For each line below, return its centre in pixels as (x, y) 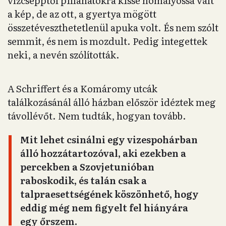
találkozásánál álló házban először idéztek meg (112, 102)
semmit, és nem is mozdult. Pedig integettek (107, 41)
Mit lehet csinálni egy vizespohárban (109, 139)
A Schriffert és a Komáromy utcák (82, 89)
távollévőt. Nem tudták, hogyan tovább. (97, 116)
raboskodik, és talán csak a (83, 180)
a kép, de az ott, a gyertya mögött (82, 14)
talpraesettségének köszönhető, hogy (109, 194)
